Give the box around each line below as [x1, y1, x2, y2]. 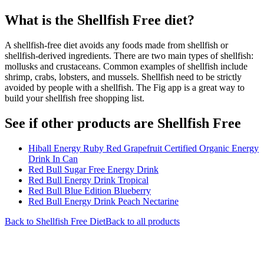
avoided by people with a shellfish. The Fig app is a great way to [5, 82, 245, 93]
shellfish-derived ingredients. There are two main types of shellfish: [5, 50, 253, 61]
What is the [5, 12, 77, 28]
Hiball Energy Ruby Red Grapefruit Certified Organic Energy [28, 143, 259, 153]
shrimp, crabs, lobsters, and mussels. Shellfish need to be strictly [5, 71, 242, 82]
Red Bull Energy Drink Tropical [28, 174, 148, 185]
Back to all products [105, 216, 180, 226]
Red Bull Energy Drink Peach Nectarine [28, 196, 179, 206]
